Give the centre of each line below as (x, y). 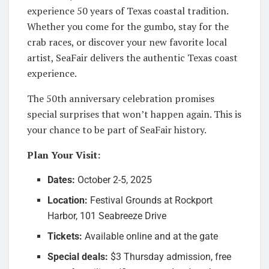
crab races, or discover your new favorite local (127, 42)
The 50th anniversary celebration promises (121, 98)
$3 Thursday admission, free (170, 256)
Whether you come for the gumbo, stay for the (128, 26)
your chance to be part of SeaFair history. (117, 129)
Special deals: (78, 256)
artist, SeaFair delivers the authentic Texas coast (132, 57)
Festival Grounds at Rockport (150, 200)
